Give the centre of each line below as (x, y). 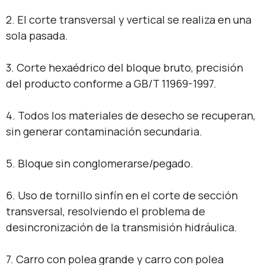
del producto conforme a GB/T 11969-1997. (111, 83)
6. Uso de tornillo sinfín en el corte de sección (122, 195)
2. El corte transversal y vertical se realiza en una (129, 19)
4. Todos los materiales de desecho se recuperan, (131, 115)
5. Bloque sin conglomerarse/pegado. (100, 163)
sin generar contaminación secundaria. (104, 131)
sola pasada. (37, 35)
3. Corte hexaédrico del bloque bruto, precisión (125, 67)
